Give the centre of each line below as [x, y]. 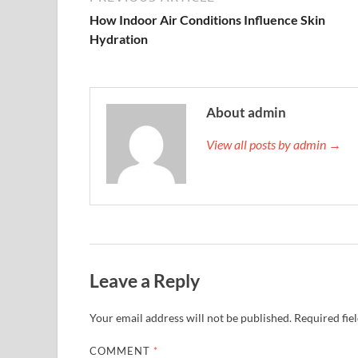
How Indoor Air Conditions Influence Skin [207, 19]
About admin [246, 112]
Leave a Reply [145, 280]
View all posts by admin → [274, 144]
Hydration [119, 38]
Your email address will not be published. [191, 317]
